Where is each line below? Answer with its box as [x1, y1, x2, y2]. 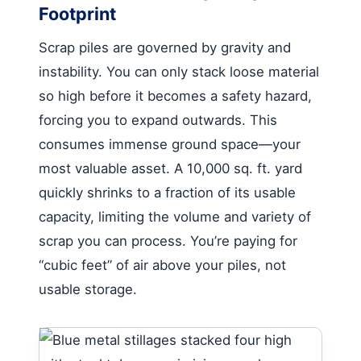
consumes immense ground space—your [39, 135, 301, 152]
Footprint [39, 2, 116, 24]
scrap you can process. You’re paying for [39, 232, 297, 249]
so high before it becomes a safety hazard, [39, 87, 312, 104]
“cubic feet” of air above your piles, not [39, 256, 286, 273]
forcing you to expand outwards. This [39, 111, 277, 128]
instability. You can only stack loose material [39, 63, 319, 80]
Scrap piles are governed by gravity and [39, 39, 291, 56]
